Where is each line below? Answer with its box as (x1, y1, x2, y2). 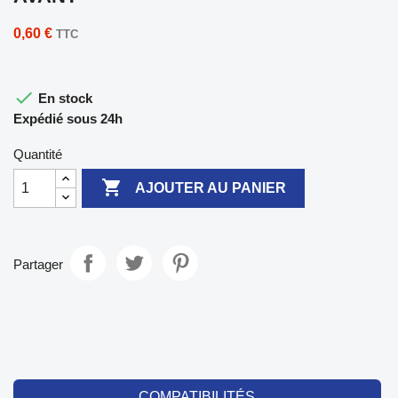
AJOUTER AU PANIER (134, 180, 286, 196)
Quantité (13, 146, 62, 162)
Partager (13, 257, 63, 273)
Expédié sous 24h (13, 110, 123, 126)
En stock (35, 90, 92, 106)
